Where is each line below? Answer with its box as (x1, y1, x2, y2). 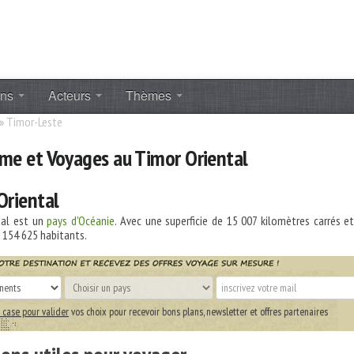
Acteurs (48, 86, 94, 104)
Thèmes (126, 86, 175, 104)
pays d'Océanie (47, 213, 115, 228)
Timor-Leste (6, 114, 62, 130)
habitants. (38, 227, 87, 243)
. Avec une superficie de (115, 213, 227, 228)
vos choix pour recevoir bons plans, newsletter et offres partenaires (69, 304, 328, 318)
